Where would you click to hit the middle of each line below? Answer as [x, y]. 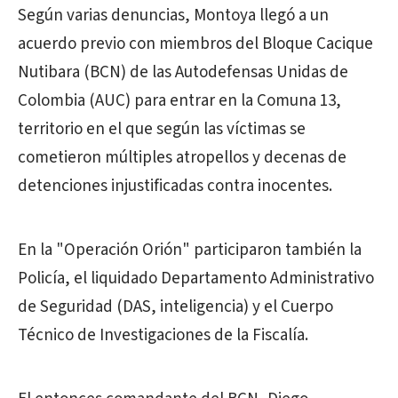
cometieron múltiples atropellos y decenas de [182, 158]
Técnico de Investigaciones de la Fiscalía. [163, 335]
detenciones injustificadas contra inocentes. [175, 186]
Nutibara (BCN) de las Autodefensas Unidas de [183, 72]
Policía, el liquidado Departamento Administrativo [196, 279]
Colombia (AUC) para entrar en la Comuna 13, [179, 101]
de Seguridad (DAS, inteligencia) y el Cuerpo [175, 307]
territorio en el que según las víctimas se [162, 129]
